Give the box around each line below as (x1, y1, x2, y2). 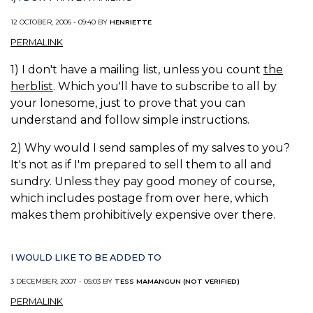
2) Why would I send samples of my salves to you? (10, 141, 290, 155)
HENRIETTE (110, 17, 152, 26)
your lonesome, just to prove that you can (10, 96, 245, 110)
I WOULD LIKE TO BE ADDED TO (10, 252, 161, 263)
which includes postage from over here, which (10, 191, 268, 205)
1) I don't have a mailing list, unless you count (10, 63, 263, 77)
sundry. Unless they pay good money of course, (10, 175, 275, 189)
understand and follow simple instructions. (10, 113, 249, 127)
